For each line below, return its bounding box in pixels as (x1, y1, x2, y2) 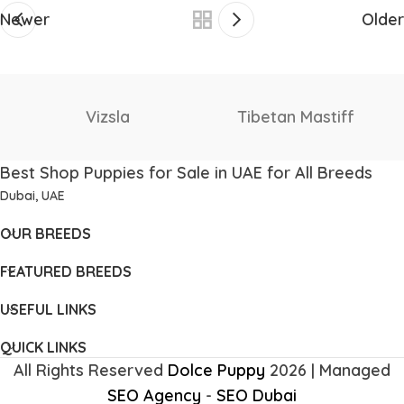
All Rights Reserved (14, 359, 168, 381)
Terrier (271, 118, 322, 140)
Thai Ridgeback (48, 106, 168, 127)
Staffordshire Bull (228, 93, 364, 115)
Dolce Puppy (168, 359, 265, 381)
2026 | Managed (265, 359, 390, 381)
